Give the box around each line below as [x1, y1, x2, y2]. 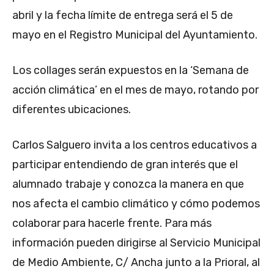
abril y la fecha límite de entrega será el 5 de [12, 9, 233, 23]
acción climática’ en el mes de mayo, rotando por [12, 83, 259, 97]
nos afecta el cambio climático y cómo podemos [12, 197, 260, 211]
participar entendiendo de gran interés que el [12, 158, 238, 172]
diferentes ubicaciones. [12, 103, 131, 117]
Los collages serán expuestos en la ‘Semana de [12, 64, 249, 78]
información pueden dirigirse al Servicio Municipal [12, 236, 261, 250]
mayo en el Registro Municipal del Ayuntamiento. [12, 28, 257, 42]
